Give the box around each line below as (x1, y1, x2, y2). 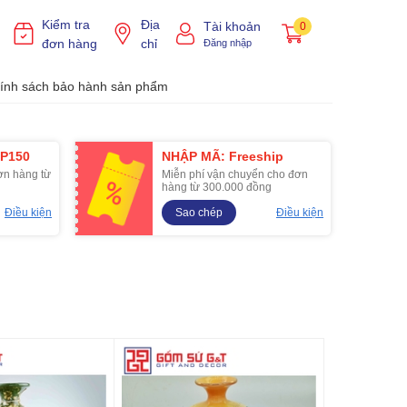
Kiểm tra (42, 15, 90, 32)
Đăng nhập (203, 36, 252, 48)
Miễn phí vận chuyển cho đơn (162, 167, 308, 181)
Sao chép (175, 205, 223, 219)
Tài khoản (203, 18, 261, 34)
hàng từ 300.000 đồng (162, 180, 272, 194)
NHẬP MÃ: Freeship (162, 148, 283, 164)
